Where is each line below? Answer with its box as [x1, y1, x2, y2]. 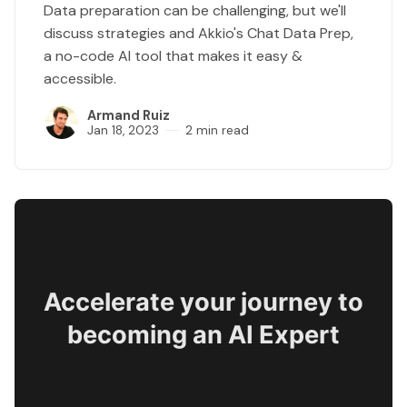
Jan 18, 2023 [87, 123, 159, 139]
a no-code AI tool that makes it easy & [44, 46, 303, 66]
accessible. [44, 69, 116, 89]
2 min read [184, 123, 249, 139]
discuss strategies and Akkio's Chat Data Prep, [44, 24, 353, 44]
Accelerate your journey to [44, 287, 363, 318]
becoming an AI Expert [67, 320, 340, 351]
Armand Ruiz [87, 107, 170, 124]
